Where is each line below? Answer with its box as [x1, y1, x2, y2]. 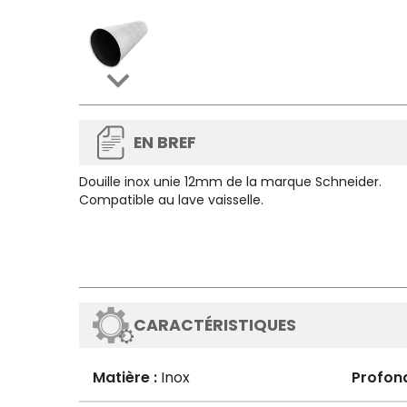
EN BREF [134, 132, 196, 154]
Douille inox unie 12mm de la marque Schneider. [79, 173, 382, 191]
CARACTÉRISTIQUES [134, 314, 296, 336]
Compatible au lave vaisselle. [79, 191, 263, 209]
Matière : [93, 367, 157, 388]
